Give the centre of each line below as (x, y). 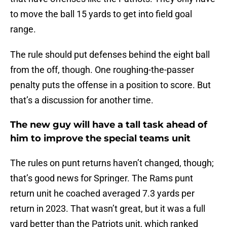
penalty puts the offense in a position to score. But (110, 85)
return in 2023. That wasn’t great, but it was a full (108, 209)
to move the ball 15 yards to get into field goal (101, 14)
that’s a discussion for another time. (83, 100)
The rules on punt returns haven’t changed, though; (112, 163)
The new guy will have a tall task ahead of (109, 125)
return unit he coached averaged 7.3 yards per (102, 194)
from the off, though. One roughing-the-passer (102, 70)
